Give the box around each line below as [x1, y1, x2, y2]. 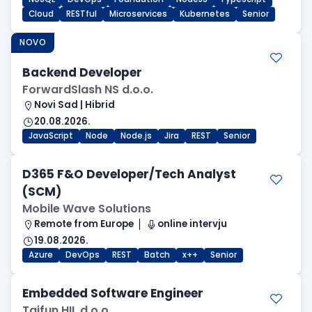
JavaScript [29, 130, 73, 142]
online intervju [157, 217, 227, 231]
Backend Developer [22, 64, 142, 81]
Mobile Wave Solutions [22, 201, 151, 217]
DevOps [65, 249, 100, 261]
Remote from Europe [34, 217, 134, 231]
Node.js [120, 130, 152, 142]
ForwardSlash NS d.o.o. [22, 81, 153, 98]
